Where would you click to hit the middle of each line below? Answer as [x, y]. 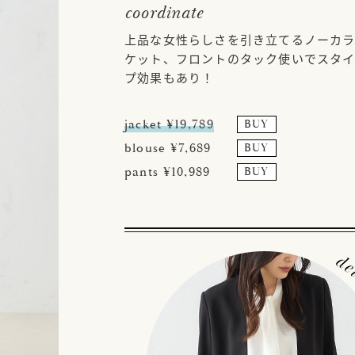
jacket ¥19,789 [169, 124]
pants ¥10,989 [167, 172]
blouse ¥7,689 [168, 148]
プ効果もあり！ [169, 77]
